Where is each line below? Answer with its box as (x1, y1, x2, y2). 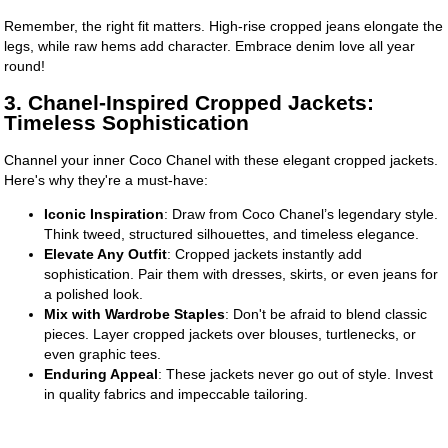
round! (4, 57, 46, 74)
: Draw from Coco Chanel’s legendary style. (164, 206, 439, 223)
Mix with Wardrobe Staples (44, 306, 226, 323)
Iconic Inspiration (44, 206, 165, 223)
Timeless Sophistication (4, 110, 250, 134)
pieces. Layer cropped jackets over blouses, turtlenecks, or (44, 326, 417, 343)
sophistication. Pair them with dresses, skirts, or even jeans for (44, 266, 439, 283)
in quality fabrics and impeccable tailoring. (44, 386, 309, 403)
